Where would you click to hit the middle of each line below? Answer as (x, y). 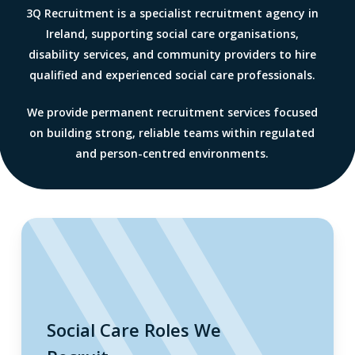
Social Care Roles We (134, 330)
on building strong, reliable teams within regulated (172, 133)
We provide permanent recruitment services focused (172, 113)
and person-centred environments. (172, 154)
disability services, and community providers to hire (172, 55)
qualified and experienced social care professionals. (172, 75)
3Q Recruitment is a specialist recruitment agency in (172, 13)
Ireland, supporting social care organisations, (172, 34)
